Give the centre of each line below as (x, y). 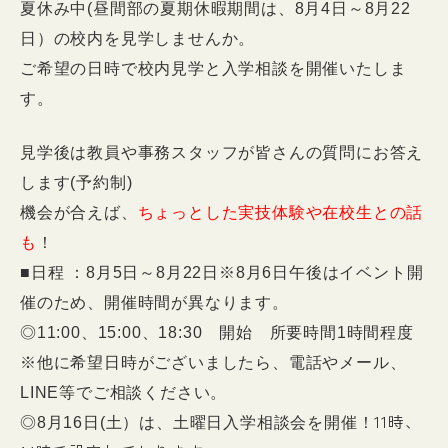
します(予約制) (76, 182)
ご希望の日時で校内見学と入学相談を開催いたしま (213, 68)
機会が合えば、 (79, 212)
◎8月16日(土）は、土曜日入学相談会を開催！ (197, 422)
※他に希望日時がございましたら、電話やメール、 (213, 362)
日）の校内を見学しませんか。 (138, 38)
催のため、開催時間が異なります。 (154, 302)
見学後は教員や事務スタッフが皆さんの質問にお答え (222, 152)
